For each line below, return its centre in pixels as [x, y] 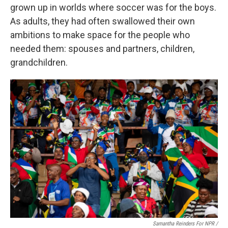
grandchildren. [39, 62]
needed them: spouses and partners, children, [102, 49]
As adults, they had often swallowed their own [103, 21]
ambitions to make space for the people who [100, 35]
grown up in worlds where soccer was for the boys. [113, 7]
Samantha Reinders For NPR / [185, 224]
